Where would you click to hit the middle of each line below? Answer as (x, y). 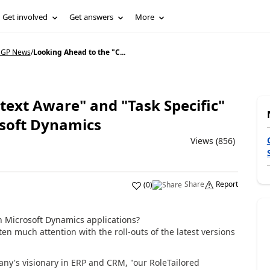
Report (227, 184)
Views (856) (212, 141)
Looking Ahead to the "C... (79, 52)
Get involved (25, 17)
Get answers (92, 17)
